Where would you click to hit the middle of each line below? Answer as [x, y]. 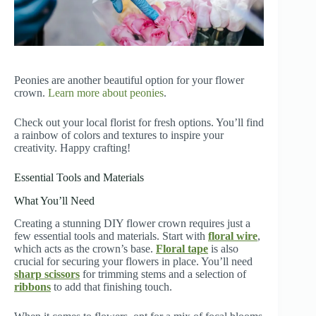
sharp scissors [47, 274]
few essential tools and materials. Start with [111, 236]
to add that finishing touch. [111, 287]
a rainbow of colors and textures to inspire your [119, 135]
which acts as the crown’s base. [85, 249]
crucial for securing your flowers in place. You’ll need [133, 262]
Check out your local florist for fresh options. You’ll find [139, 122]
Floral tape [182, 249]
